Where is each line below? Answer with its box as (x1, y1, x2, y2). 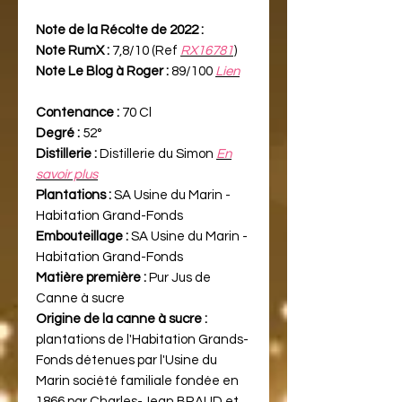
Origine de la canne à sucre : (36, 311, 207, 326)
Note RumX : (36, 43, 112, 57)
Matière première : (36, 270, 146, 284)
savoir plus (36, 167, 98, 181)
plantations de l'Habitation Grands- (36, 332, 249, 346)
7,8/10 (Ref (112, 43, 180, 57)
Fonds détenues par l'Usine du (36, 353, 217, 367)
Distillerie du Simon (97, 146, 216, 161)
